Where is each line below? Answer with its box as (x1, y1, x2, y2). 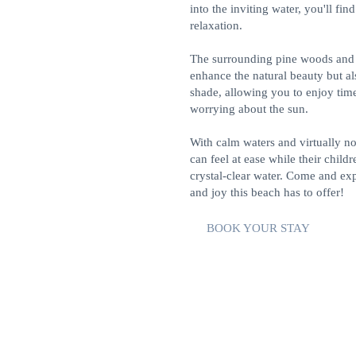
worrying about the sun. (190, 103, 308, 115)
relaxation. (190, 19, 242, 32)
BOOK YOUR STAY (207, 222, 310, 234)
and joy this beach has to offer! (190, 186, 344, 199)
